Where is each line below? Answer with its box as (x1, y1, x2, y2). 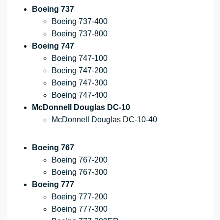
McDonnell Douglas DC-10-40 (52, 115, 157, 124)
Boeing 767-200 (52, 156, 108, 165)
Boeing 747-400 (52, 91, 108, 100)
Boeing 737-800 (52, 29, 108, 38)
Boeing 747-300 (52, 79, 108, 87)
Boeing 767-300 (52, 168, 108, 177)
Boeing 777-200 (52, 192, 108, 201)
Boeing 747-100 (52, 54, 108, 63)
